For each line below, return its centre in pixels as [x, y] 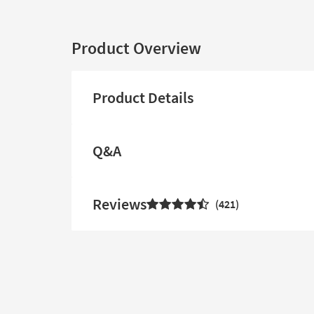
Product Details [143, 97]
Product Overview [136, 48]
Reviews [120, 204]
